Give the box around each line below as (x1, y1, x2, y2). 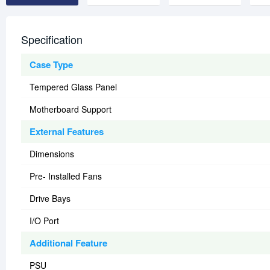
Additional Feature (30, 236, 107, 250)
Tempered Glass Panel (30, 81, 117, 93)
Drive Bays (30, 192, 71, 205)
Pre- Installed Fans (30, 170, 102, 183)
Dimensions (30, 148, 74, 160)
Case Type (30, 58, 73, 72)
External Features (30, 125, 104, 139)
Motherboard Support (30, 103, 111, 116)
